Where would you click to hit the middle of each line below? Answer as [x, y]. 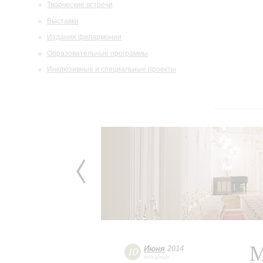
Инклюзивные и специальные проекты [112, 69]
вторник [157, 257]
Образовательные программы [97, 53]
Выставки [63, 21]
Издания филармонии [84, 37]
